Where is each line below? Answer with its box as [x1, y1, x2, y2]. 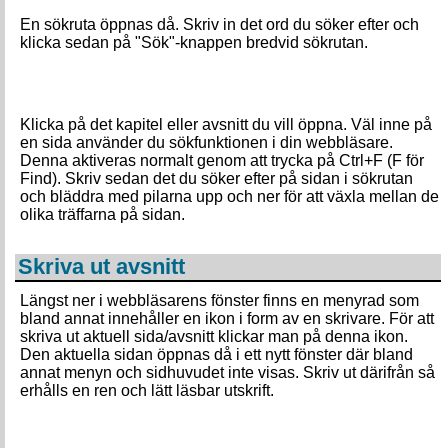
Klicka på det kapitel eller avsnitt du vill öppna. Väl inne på [20, 116, 432, 133]
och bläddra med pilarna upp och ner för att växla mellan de [20, 188, 439, 205]
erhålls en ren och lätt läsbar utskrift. [20, 382, 274, 399]
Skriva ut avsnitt [18, 254, 185, 279]
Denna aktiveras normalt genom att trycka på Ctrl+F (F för [20, 152, 424, 169]
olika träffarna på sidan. [20, 206, 185, 223]
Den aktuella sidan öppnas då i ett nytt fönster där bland [20, 346, 413, 363]
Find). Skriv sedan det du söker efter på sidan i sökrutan [20, 170, 413, 187]
